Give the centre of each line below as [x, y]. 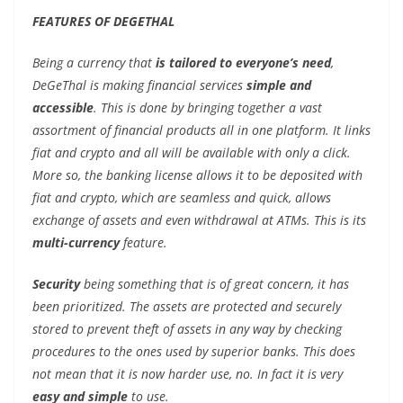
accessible [63, 107]
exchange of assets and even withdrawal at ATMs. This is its [199, 219]
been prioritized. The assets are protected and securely [187, 306]
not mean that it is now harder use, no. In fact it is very [188, 373]
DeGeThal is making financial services [139, 85]
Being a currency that [94, 62]
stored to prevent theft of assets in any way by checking [187, 328]
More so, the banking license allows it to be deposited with [197, 175]
